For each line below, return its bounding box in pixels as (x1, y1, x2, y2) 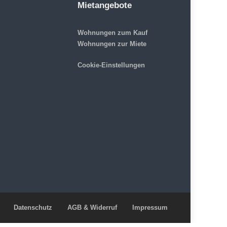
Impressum (132, 204, 168, 212)
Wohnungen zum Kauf (77, 29, 147, 37)
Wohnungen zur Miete (77, 40, 146, 48)
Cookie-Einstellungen (77, 61, 145, 69)
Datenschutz (14, 204, 52, 212)
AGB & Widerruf (67, 204, 117, 212)
